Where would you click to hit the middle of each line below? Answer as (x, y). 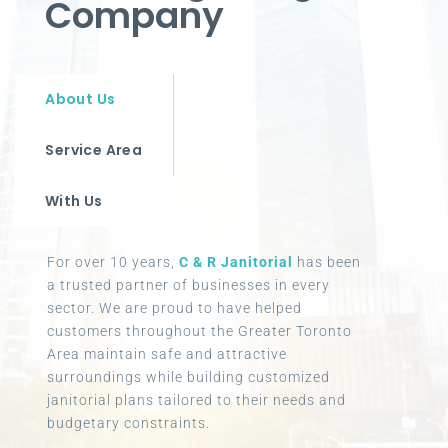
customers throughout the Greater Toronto (199, 330)
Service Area (94, 149)
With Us (73, 200)
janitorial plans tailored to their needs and (196, 399)
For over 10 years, (112, 261)
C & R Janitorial (235, 261)
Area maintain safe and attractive (166, 353)
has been (326, 261)
